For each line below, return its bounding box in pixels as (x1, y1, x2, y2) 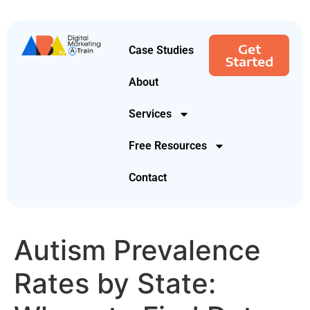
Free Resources (129, 139, 207, 152)
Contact (129, 171, 167, 184)
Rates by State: (14, 266, 216, 300)
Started (225, 53, 273, 69)
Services (129, 107, 172, 120)
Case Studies (129, 44, 194, 57)
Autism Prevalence (14, 233, 261, 267)
